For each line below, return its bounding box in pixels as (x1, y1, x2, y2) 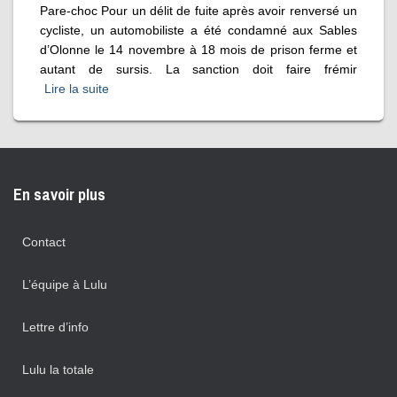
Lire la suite (44, 81, 109, 96)
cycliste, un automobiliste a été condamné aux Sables (40, 22, 357, 37)
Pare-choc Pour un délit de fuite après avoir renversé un (40, 3, 357, 18)
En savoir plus (13, 183, 105, 206)
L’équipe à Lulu (22, 277, 107, 292)
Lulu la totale (22, 362, 94, 378)
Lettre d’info (22, 320, 89, 335)
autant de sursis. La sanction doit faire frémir (40, 61, 357, 76)
